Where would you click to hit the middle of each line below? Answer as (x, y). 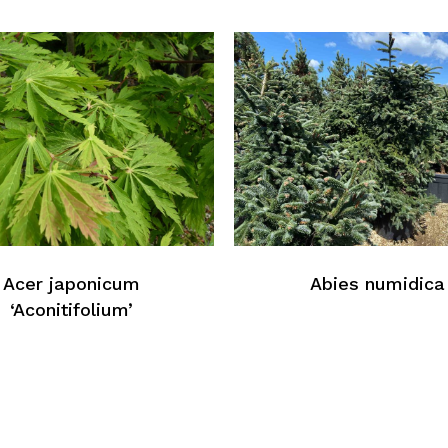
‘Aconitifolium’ (71, 310)
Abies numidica (377, 284)
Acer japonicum (71, 284)
